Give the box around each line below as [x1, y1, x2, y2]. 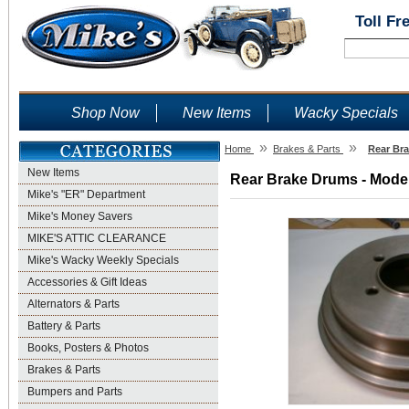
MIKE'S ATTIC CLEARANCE [27, 232, 166, 245]
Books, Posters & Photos [27, 341, 149, 354]
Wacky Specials [294, 105, 398, 121]
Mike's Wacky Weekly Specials [27, 254, 179, 267]
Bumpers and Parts [27, 385, 122, 398]
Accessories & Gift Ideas [27, 276, 147, 288]
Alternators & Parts [27, 298, 120, 310]
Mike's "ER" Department [27, 188, 145, 201]
